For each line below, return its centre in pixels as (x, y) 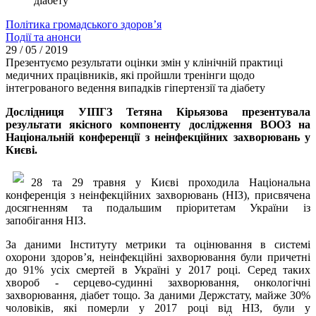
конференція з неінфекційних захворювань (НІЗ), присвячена (158, 195)
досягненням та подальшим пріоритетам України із (158, 207)
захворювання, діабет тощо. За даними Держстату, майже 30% (158, 295)
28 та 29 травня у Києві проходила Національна (171, 182)
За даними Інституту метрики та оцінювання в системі (158, 244)
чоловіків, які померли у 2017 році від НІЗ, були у (158, 308)
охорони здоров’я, (53, 257)
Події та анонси (43, 37)
